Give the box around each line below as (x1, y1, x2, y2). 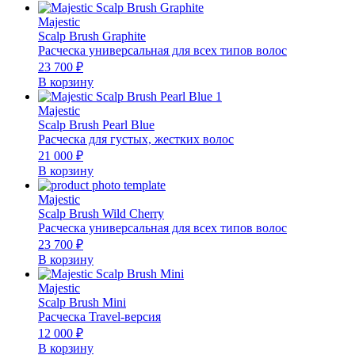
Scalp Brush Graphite (38, 29, 146, 44)
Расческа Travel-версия (38, 310, 161, 324)
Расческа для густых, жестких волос (38, 132, 234, 147)
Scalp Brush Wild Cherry (38, 207, 164, 221)
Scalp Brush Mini (38, 296, 126, 310)
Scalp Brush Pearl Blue (38, 118, 155, 132)
